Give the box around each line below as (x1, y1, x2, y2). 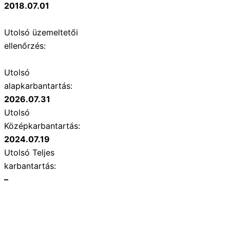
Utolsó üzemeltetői (4, 27, 78, 38)
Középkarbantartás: (4, 121, 80, 131)
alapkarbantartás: (4, 81, 72, 91)
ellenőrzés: (4, 41, 46, 51)
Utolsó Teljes (4, 147, 54, 158)
